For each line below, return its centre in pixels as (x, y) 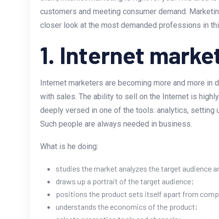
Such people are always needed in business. (116, 124)
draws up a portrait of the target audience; (125, 181)
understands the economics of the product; (127, 207)
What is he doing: (69, 147)
